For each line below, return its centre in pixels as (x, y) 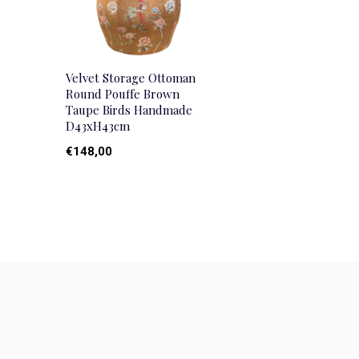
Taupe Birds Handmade (129, 110)
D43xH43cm (98, 126)
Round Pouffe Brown (123, 94)
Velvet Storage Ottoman (131, 78)
